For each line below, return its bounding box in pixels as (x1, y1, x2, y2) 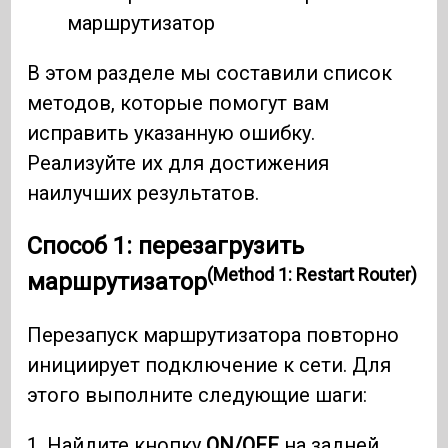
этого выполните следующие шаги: (27, 382, 368, 407)
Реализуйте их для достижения (27, 150, 330, 175)
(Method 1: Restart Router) (207, 263, 418, 285)
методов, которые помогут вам (27, 90, 330, 115)
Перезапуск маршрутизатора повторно (27, 322, 400, 347)
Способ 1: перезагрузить (27, 231, 305, 260)
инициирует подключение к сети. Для (27, 352, 392, 377)
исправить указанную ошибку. (27, 120, 316, 145)
